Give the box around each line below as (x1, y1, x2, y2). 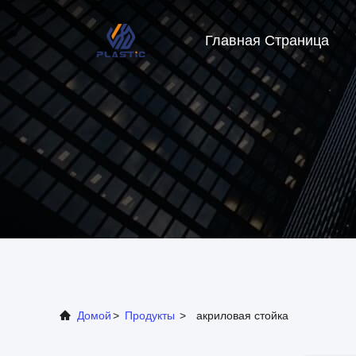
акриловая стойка (196, 309, 288, 322)
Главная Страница (205, 33, 329, 49)
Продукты (125, 309, 175, 322)
